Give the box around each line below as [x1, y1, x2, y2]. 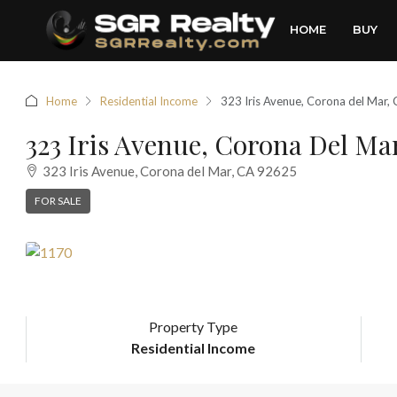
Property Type [149, 317, 238, 335]
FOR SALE [35, 193, 82, 207]
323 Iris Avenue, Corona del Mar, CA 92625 [43, 162, 297, 179]
